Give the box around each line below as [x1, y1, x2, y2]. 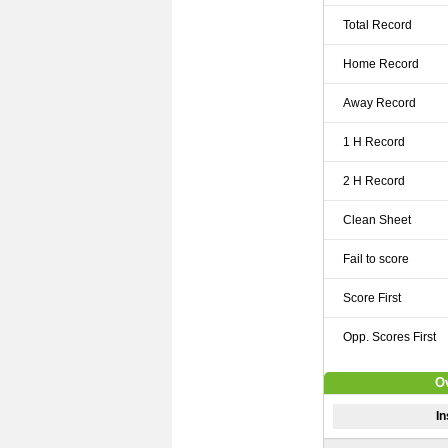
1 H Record [343, 135, 406, 149]
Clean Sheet [343, 213, 412, 227]
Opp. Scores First [343, 330, 437, 344]
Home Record [343, 57, 420, 71]
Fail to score [343, 252, 410, 266]
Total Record [343, 18, 413, 32]
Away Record [343, 96, 417, 110]
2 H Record [343, 174, 406, 188]
